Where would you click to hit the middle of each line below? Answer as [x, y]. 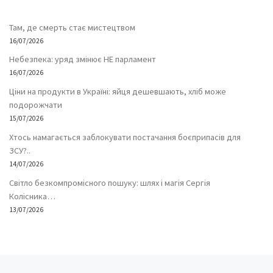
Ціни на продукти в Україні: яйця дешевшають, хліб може [118, 92]
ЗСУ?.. [20, 151]
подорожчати [36, 105]
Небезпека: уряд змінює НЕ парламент [83, 59]
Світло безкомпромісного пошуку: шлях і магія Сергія [110, 183]
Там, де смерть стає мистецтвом [72, 27]
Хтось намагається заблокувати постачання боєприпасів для [125, 137]
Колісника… [32, 197]
